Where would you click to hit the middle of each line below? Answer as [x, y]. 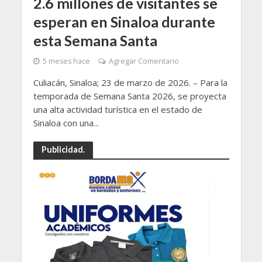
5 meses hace [66, 61]
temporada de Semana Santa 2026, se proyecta [130, 96]
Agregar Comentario [144, 61]
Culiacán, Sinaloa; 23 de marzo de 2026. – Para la [130, 83]
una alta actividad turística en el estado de [118, 110]
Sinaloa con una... [66, 123]
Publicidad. [63, 150]
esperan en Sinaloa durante [124, 22]
